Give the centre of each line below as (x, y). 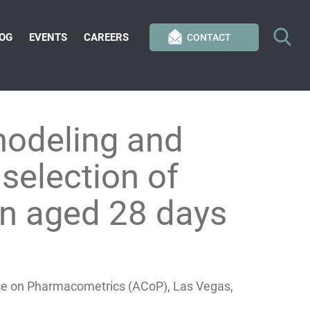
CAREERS (106, 37)
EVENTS (48, 37)
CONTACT (209, 37)
